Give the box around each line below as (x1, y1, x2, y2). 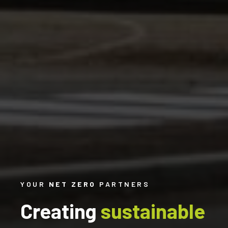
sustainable (101, 198, 205, 223)
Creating (20, 198, 101, 223)
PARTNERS (96, 179, 150, 188)
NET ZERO (48, 179, 96, 188)
